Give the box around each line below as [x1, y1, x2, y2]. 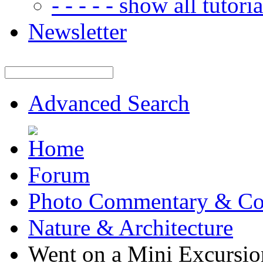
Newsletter [28, 19, 127, 44]
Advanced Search [28, 90, 190, 116]
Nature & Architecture [28, 215, 233, 240]
